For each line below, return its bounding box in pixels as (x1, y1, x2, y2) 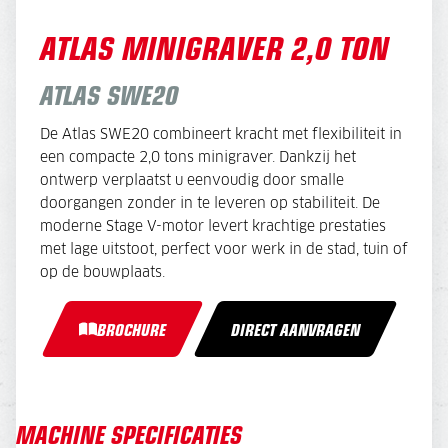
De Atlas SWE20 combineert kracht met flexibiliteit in (40, 127, 402, 142)
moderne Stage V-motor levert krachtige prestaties (40, 219, 386, 234)
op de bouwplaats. (40, 265, 165, 280)
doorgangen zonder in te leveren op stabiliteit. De (40, 196, 380, 211)
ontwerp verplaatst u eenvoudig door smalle (40, 173, 344, 188)
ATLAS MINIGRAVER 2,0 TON (40, 23, 389, 69)
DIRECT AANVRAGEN (230, 316, 360, 341)
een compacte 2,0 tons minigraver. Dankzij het (40, 150, 356, 165)
